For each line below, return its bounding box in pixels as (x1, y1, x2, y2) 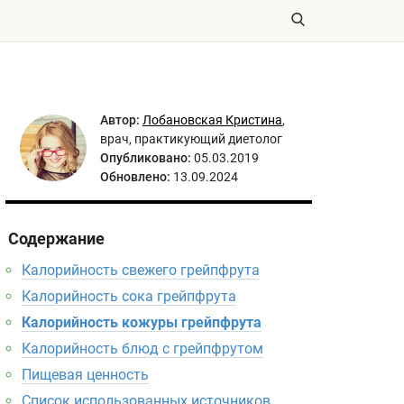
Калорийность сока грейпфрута (22, 288, 236, 305)
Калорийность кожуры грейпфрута (22, 314, 262, 331)
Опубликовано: (100, 151, 191, 165)
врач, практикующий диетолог (100, 132, 282, 146)
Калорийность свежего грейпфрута (22, 262, 260, 279)
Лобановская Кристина (142, 113, 282, 127)
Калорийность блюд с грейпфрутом (22, 340, 263, 357)
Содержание (8, 229, 105, 248)
